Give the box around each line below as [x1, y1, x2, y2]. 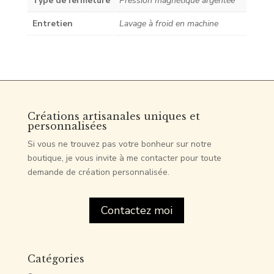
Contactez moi [101, 203, 173, 218]
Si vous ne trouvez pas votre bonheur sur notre [27, 138, 212, 150]
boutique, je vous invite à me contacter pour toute [27, 152, 221, 164]
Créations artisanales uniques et [27, 109, 200, 122]
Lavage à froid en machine [119, 17, 218, 29]
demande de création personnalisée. [27, 166, 169, 178]
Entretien [32, 17, 73, 29]
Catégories [27, 253, 84, 265]
